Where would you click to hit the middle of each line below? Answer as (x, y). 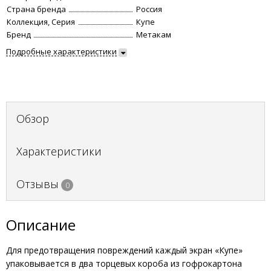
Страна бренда (36, 9)
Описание (41, 225)
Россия (149, 9)
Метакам (154, 34)
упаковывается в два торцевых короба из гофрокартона (124, 263)
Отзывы (38, 184)
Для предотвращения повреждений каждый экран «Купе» (124, 250)
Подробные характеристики (61, 51)
